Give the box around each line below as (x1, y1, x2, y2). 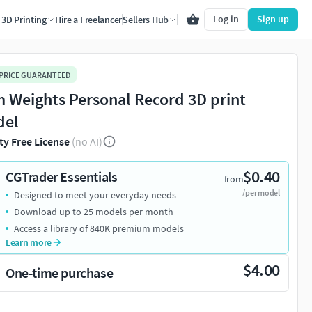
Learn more (6, 236, 52, 249)
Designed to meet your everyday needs (14, 189, 176, 202)
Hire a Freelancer (54, 13, 123, 26)
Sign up (257, 13, 289, 25)
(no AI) (72, 134, 102, 149)
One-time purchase (6, 264, 114, 282)
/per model (242, 187, 280, 198)
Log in (213, 13, 239, 25)
